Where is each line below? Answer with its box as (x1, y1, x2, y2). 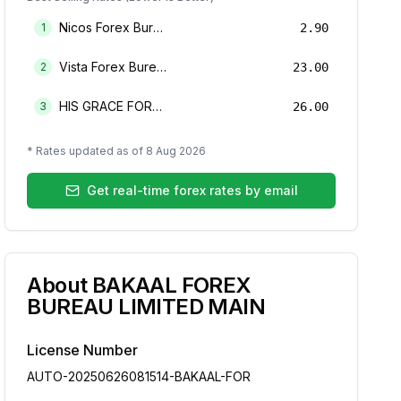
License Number (27, 341, 139, 359)
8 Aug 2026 (146, 144, 207, 158)
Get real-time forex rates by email (86, 183, 298, 198)
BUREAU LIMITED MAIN (27, 294, 265, 320)
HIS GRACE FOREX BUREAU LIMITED (152, 98, 163, 114)
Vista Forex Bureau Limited (157, 59, 167, 74)
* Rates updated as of (27, 144, 147, 158)
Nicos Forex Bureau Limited (153, 20, 164, 35)
